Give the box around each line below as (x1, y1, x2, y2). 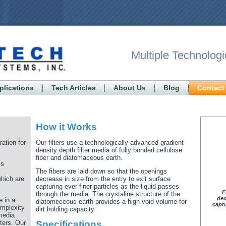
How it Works (36, 122, 97, 132)
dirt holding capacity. (36, 205, 96, 213)
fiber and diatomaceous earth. (36, 154, 123, 161)
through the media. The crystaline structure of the (36, 190, 180, 198)
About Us (114, 84, 146, 92)
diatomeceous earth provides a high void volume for (36, 198, 187, 205)
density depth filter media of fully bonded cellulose (36, 146, 182, 154)
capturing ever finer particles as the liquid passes (36, 183, 179, 190)
